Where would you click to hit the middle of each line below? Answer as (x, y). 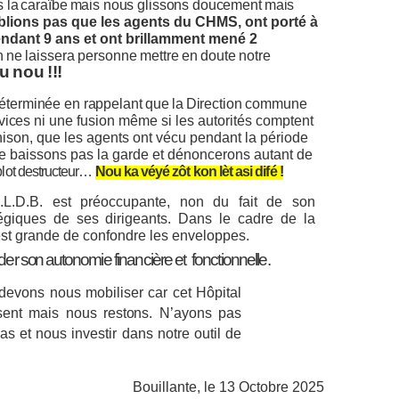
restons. (128, 313)
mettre (159, 56)
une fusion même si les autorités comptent (181, 121)
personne (107, 56)
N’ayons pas (197, 313)
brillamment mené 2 (191, 39)
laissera (50, 56)
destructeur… (55, 171)
